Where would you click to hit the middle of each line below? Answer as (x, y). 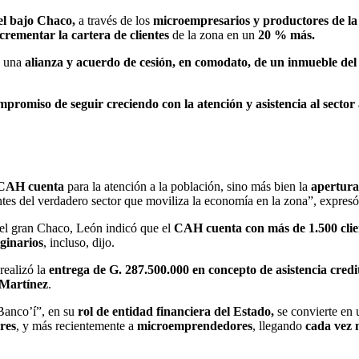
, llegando (279, 325)
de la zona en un (215, 35)
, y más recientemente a (77, 325)
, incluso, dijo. (79, 242)
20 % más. (286, 35)
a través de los (114, 20)
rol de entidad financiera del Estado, (176, 311)
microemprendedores (195, 325)
